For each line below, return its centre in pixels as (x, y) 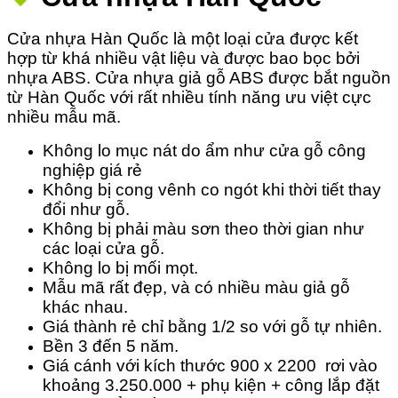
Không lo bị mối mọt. (120, 268)
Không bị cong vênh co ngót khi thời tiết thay (212, 190)
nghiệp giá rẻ (92, 171)
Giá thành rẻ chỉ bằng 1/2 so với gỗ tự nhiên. (212, 327)
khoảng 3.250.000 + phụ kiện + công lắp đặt (211, 386)
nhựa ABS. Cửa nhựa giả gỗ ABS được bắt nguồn (199, 78)
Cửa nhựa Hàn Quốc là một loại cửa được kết (183, 39)
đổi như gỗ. (86, 210)
